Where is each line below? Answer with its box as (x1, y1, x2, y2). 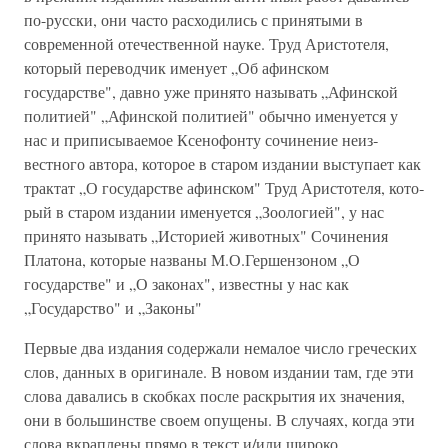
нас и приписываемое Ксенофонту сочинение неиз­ (24, 129, 378, 150)
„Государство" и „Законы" (24, 297, 202, 318)
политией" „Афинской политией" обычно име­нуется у (24, 105, 398, 126)
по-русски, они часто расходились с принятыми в (24, 9, 363, 30)
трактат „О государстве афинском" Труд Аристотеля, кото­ (24, 177, 424, 198)
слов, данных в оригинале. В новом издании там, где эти (24, 361, 414, 382)
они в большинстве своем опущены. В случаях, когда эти (24, 409, 415, 430)
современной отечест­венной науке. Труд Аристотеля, (24, 33, 389, 54)
